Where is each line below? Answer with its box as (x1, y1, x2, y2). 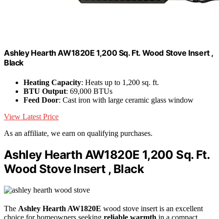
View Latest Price (4, 112, 59, 121)
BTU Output (23, 87, 66, 95)
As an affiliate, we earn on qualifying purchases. (4, 129, 153, 137)
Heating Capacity (23, 78, 81, 87)
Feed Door (23, 95, 59, 104)
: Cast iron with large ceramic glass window (59, 95, 194, 104)
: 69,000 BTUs (66, 87, 112, 95)
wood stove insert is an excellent (101, 204, 203, 213)
